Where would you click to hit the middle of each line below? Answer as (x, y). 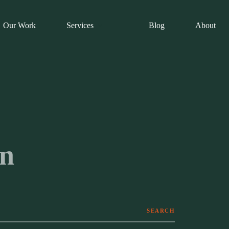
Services (80, 25)
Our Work (19, 25)
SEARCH (161, 211)
